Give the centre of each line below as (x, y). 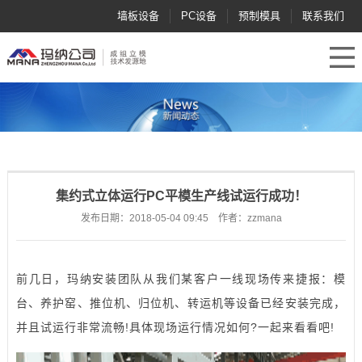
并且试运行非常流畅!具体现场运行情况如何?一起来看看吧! (175, 327)
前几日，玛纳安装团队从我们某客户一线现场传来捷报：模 (181, 278)
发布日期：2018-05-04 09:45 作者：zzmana (181, 218)
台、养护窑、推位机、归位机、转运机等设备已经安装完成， (181, 303)
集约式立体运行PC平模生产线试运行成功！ (181, 196)
